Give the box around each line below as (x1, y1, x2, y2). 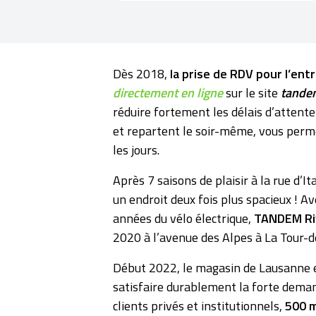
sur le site (223, 83, 281, 103)
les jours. (113, 140, 159, 160)
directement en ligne (113, 83, 223, 103)
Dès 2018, (113, 64, 170, 84)
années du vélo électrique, (113, 209, 254, 229)
